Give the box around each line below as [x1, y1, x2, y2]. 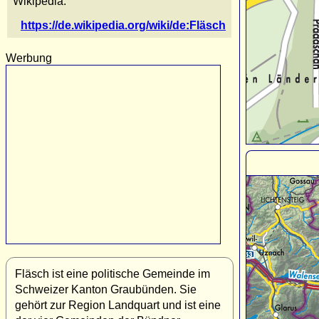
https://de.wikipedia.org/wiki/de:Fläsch [21, 19, 226, 31]
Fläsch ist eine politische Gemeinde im [15, 267, 210, 280]
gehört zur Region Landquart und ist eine [15, 298, 221, 311]
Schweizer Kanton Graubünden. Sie [15, 283, 197, 296]
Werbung [6, 51, 52, 64]
